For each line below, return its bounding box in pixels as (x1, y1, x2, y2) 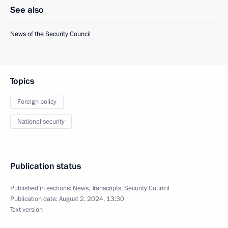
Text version (10, 205, 43, 214)
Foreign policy (17, 97, 56, 106)
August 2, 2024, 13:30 (59, 194, 124, 204)
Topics (10, 75, 34, 87)
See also (10, 4, 44, 16)
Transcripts (92, 184, 121, 193)
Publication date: (10, 194, 59, 204)
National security (17, 117, 65, 126)
